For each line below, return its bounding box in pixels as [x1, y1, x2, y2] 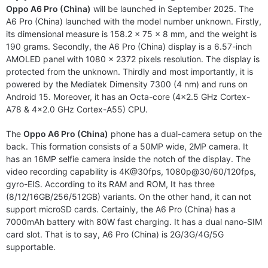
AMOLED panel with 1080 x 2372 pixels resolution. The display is [6, 53, 260, 64]
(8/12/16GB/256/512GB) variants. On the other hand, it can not [6, 191, 251, 202]
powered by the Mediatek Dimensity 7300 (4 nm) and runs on [6, 78, 248, 89]
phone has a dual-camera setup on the [108, 128, 262, 139]
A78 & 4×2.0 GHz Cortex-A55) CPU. [6, 103, 148, 114]
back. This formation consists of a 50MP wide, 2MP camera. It [6, 141, 248, 151]
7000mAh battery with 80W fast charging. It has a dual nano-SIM [6, 216, 262, 227]
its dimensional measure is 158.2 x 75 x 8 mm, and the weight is [6, 28, 257, 39]
